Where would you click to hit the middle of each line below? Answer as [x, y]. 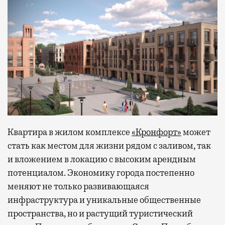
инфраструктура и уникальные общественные [104, 200]
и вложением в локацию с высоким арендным [102, 159]
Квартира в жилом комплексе [70, 132]
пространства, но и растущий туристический [100, 214]
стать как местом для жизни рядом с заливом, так [109, 146]
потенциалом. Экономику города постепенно [101, 173]
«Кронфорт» [156, 132]
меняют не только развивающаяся [78, 187]
